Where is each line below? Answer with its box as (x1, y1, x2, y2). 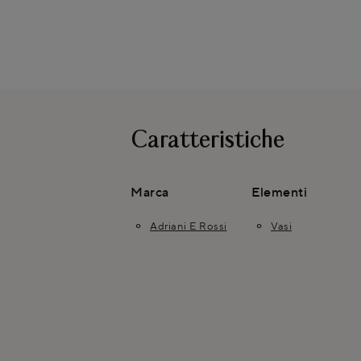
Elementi (251, 184, 307, 201)
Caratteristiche (131, 130, 284, 153)
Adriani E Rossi (150, 219, 227, 233)
